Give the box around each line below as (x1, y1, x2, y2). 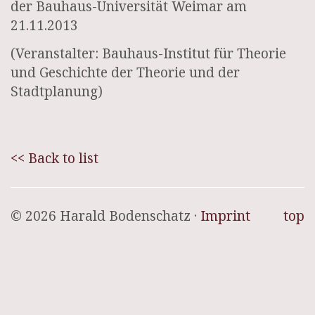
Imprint (200, 206, 250, 225)
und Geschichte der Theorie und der (11, 63, 240, 82)
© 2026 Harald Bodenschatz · (11, 206, 200, 225)
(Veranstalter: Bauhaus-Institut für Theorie (11, 44, 286, 63)
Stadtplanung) (11, 82, 103, 101)
